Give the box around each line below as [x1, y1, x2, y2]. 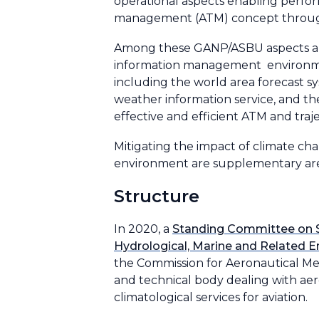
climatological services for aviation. [114, 291, 313, 304]
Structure [114, 186, 204, 206]
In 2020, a [114, 222, 172, 236]
